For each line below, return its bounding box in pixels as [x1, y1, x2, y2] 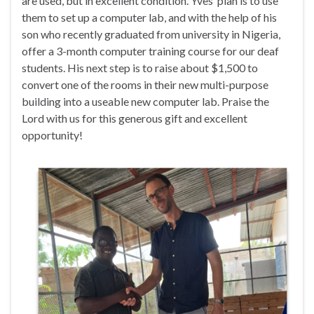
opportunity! [22, 128, 83, 142]
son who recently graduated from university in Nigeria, [22, 27, 280, 41]
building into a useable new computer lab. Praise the [22, 95, 269, 109]
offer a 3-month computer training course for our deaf [22, 44, 279, 58]
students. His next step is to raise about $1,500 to [22, 61, 258, 75]
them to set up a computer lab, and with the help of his [22, 11, 277, 25]
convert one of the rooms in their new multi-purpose [22, 78, 268, 92]
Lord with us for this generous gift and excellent [22, 111, 247, 125]
